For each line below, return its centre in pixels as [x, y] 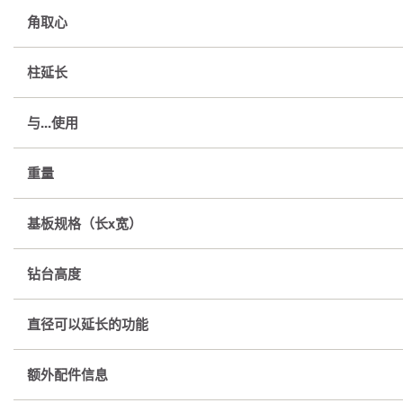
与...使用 [53, 123]
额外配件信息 [67, 375]
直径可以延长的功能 [88, 324]
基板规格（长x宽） [85, 224]
